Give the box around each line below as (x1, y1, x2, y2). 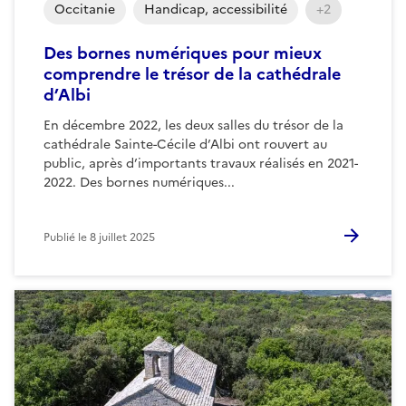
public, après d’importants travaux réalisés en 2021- (43, 153, 358, 173)
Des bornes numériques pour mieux (43, 40, 322, 65)
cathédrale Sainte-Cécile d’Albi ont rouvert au (43, 134, 327, 154)
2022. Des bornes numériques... (43, 172, 235, 192)
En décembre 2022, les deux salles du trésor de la (43, 115, 343, 135)
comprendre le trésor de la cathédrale (43, 61, 341, 86)
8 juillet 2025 (90, 228, 155, 246)
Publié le (43, 228, 90, 246)
